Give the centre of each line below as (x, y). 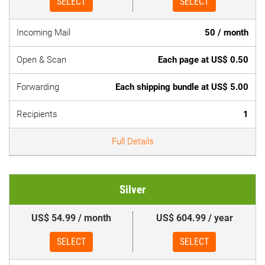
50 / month (227, 33)
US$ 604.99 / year (194, 218)
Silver (132, 190)
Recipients (37, 114)
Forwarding (38, 87)
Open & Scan (41, 60)
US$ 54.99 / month (71, 218)
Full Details (132, 141)
